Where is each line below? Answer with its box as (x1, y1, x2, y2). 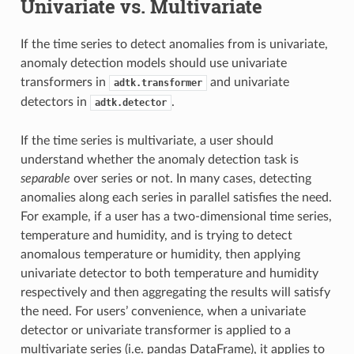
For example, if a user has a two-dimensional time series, (20, 209, 332, 223)
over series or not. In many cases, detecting (70, 171, 311, 185)
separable (20, 171, 70, 185)
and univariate (206, 75, 289, 88)
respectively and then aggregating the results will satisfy (20, 285, 330, 299)
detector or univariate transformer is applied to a (20, 323, 291, 337)
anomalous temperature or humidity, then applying (20, 247, 300, 261)
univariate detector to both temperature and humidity (20, 266, 318, 280)
